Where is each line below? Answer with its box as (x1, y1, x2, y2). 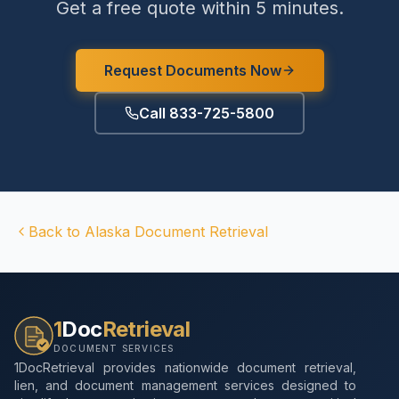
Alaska (85, 223, 130, 240)
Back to (28, 223, 85, 240)
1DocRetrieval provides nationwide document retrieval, (14, 360, 356, 375)
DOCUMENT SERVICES (53, 343, 175, 354)
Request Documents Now (103, 61, 281, 79)
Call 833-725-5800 (139, 104, 274, 122)
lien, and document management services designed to (14, 378, 356, 393)
